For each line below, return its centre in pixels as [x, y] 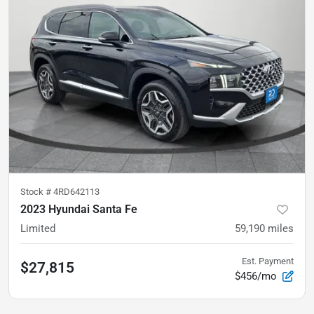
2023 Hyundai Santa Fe [79, 209]
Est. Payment [268, 261]
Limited [38, 228]
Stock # [37, 191]
